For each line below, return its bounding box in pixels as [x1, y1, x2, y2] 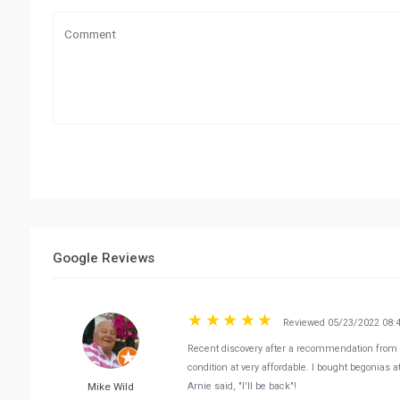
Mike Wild [87, 379, 135, 393]
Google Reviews [52, 250, 154, 267]
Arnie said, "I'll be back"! [187, 380, 297, 393]
